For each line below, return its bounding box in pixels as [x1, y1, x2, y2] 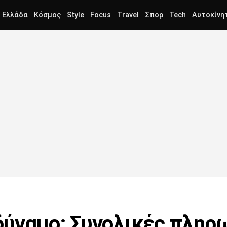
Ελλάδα [2, 11, 28, 19]
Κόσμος [34, 11, 61, 19]
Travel [117, 11, 139, 19]
